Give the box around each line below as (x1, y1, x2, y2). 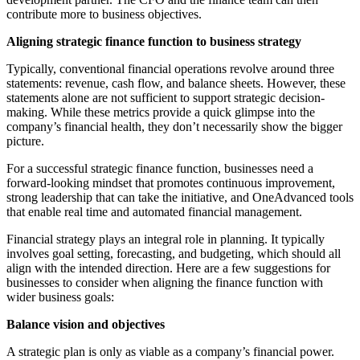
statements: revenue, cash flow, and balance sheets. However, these (6, 76, 346, 90)
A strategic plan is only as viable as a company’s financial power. (6, 344, 334, 358)
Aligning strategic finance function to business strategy (6, 34, 301, 48)
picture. (6, 133, 44, 148)
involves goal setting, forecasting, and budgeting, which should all (6, 246, 341, 260)
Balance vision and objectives (6, 317, 165, 331)
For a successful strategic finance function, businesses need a (6, 161, 313, 175)
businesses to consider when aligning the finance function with (6, 275, 323, 289)
